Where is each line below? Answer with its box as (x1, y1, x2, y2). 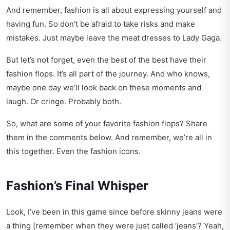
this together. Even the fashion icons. (6, 146, 141, 157)
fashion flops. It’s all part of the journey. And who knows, (6, 69, 210, 79)
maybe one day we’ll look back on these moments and (6, 83, 201, 93)
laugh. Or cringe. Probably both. (6, 97, 121, 107)
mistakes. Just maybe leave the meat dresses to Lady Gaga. (6, 33, 222, 43)
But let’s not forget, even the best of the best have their (6, 55, 206, 65)
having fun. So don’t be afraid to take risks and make (6, 19, 195, 29)
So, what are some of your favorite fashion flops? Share (6, 119, 207, 129)
